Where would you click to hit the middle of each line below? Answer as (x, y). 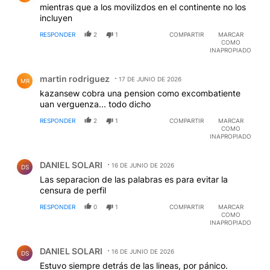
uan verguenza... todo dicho (95, 104)
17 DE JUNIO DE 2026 (150, 79)
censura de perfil (73, 190)
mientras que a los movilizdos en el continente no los (143, 7)
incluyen (56, 17)
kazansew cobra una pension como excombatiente (140, 93)
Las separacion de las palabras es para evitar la (134, 179)
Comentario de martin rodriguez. (85, 69)
